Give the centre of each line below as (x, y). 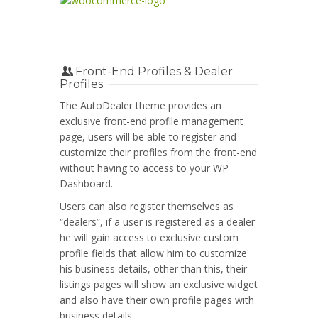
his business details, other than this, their (153, 268)
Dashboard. (86, 183)
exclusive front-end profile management (152, 121)
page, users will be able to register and (148, 136)
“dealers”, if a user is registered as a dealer (157, 221)
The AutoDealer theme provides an (141, 105)
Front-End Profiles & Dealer (154, 71)
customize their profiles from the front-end (158, 152)
